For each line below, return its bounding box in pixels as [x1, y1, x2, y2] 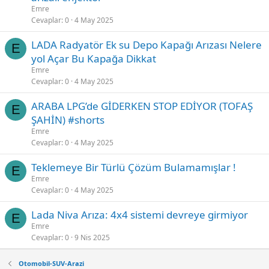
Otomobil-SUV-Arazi [18, 259, 84, 268]
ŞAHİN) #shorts [31, 113, 104, 127]
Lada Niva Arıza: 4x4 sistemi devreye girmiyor [31, 208, 248, 222]
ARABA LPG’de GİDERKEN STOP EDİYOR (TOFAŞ [31, 99, 253, 113]
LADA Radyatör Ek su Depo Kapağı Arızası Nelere [31, 38, 262, 52]
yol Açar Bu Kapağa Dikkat [31, 52, 156, 65]
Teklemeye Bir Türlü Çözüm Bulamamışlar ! [31, 160, 236, 174]
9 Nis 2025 [74, 232, 110, 243]
